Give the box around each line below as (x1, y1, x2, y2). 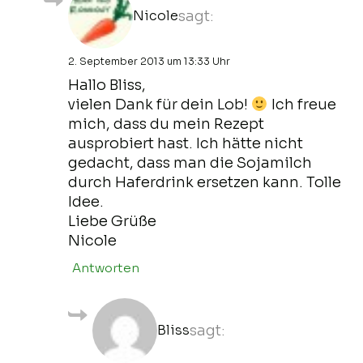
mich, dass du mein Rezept (68, 114, 264, 133)
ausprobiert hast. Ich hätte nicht (68, 134, 303, 152)
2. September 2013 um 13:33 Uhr (68, 54, 230, 67)
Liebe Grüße (68, 211, 156, 230)
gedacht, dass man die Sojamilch (68, 153, 312, 172)
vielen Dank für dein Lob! (68, 95, 251, 113)
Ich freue (267, 95, 336, 113)
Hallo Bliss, (68, 75, 146, 94)
